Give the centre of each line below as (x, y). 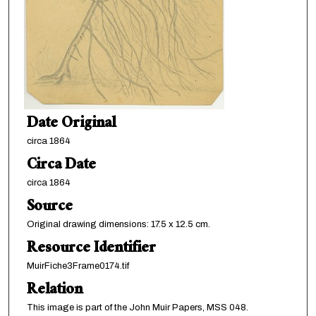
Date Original (71, 125)
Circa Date (61, 166)
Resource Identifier (91, 250)
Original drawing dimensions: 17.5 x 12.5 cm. (118, 225)
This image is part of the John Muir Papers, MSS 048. (137, 308)
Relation (54, 291)
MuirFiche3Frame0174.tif (78, 266)
